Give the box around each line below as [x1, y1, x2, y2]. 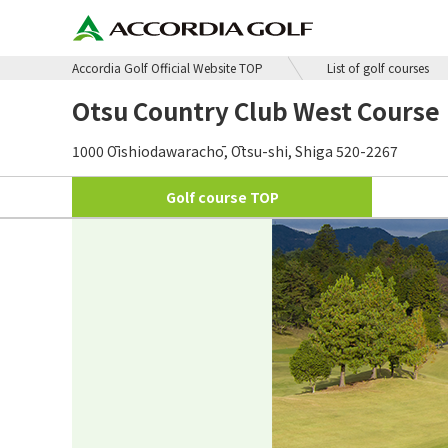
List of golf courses [327, 59, 429, 76]
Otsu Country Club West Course [72, 93, 440, 128]
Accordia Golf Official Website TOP [72, 59, 263, 76]
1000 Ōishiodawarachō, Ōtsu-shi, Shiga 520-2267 [72, 141, 398, 161]
